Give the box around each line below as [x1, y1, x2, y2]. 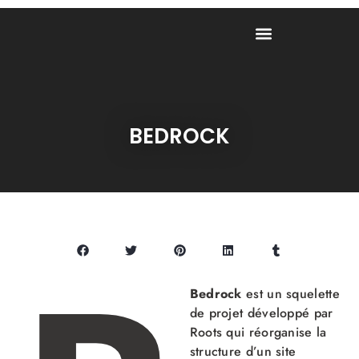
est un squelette [241, 284, 340, 303]
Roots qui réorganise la [189, 322, 327, 341]
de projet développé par [189, 303, 333, 322]
